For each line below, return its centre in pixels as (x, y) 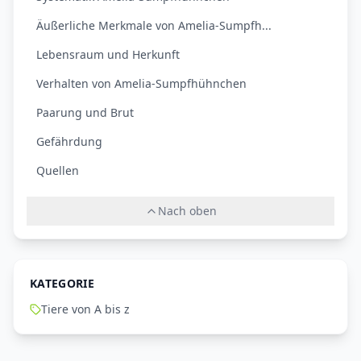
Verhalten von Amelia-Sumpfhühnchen (141, 84)
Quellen (58, 171)
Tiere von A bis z (85, 309)
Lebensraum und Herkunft (108, 55)
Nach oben (187, 211)
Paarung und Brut (85, 113)
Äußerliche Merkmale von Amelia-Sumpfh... (154, 26)
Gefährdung (69, 142)
